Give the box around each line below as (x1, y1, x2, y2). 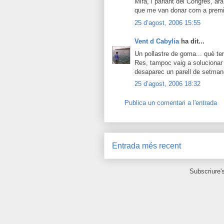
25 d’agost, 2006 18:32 (134, 80, 200, 87)
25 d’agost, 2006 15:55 (134, 18, 200, 26)
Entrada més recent (112, 141, 181, 150)
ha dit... (179, 37, 204, 45)
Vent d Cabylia (134, 37, 179, 45)
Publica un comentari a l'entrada (124, 98, 217, 106)
